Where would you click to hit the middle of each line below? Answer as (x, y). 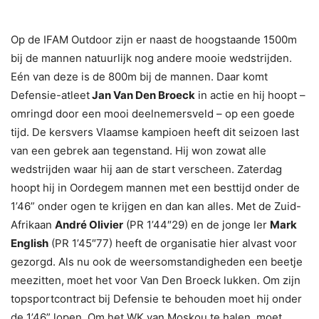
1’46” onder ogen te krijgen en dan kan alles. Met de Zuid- (156, 206)
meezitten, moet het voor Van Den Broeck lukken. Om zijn (156, 280)
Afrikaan (33, 224)
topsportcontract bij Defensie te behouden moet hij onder (156, 298)
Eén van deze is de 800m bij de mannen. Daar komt (139, 76)
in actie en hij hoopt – (250, 95)
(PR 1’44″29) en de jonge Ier (197, 224)
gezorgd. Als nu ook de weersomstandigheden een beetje (157, 261)
